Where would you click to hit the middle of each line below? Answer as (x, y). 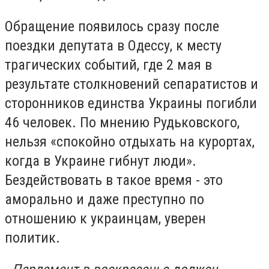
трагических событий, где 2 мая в (108, 65)
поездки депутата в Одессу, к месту (113, 45)
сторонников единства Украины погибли (131, 103)
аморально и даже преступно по (104, 199)
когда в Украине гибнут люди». (101, 161)
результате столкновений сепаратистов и (131, 84)
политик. (32, 237)
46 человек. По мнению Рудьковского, (122, 122)
